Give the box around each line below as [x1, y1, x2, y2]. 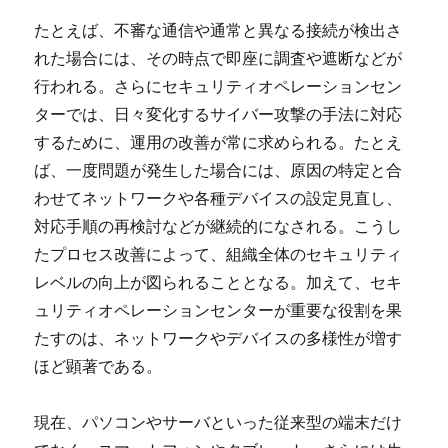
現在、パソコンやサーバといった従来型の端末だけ [34, 411, 403, 433]
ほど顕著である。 [34, 355, 163, 377]
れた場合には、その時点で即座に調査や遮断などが [34, 47, 403, 69]
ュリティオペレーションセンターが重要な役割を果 [34, 299, 403, 321]
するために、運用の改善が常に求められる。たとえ [34, 131, 403, 153]
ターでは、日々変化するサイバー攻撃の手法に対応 [34, 103, 403, 125]
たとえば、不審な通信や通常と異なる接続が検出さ [34, 19, 403, 41]
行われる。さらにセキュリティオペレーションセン [34, 75, 403, 97]
